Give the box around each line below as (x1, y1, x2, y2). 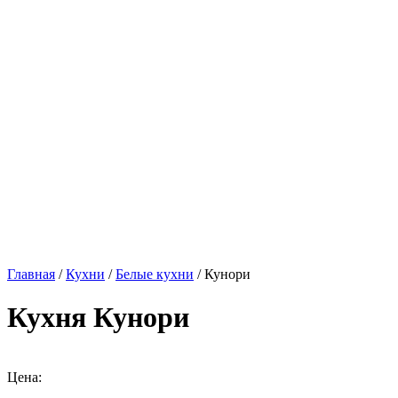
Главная (7, 267, 55, 282)
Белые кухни (115, 267, 194, 282)
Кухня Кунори (7, 301, 189, 334)
